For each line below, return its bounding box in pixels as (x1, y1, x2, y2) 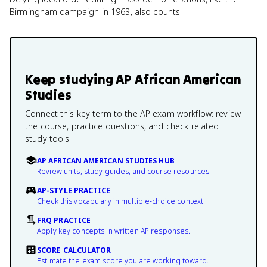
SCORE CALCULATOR (37, 245, 111, 255)
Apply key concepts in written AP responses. (37, 226, 191, 236)
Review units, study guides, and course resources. (37, 166, 212, 176)
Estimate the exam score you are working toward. (37, 256, 209, 266)
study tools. (25, 133, 72, 144)
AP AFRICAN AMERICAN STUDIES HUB (37, 156, 175, 166)
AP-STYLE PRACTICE (37, 185, 111, 195)
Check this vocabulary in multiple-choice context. (37, 196, 206, 206)
